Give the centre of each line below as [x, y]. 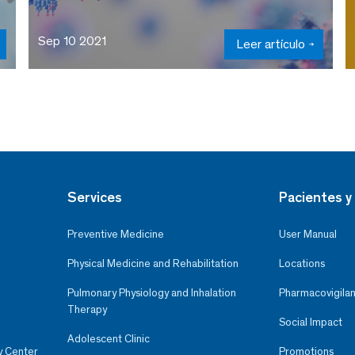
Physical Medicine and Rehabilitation [153, 263]
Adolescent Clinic [108, 338]
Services [94, 197]
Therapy [87, 309]
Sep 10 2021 [72, 40]
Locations [302, 263]
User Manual [308, 234]
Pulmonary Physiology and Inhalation [151, 292]
